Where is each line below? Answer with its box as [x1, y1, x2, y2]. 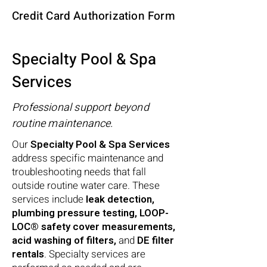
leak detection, [86, 192, 154, 207]
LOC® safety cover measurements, [12, 219, 175, 234]
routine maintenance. [12, 116, 113, 132]
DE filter [137, 233, 174, 248]
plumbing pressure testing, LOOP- [12, 206, 169, 221]
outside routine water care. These [12, 178, 160, 193]
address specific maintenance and [12, 151, 163, 166]
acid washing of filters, [12, 233, 119, 248]
